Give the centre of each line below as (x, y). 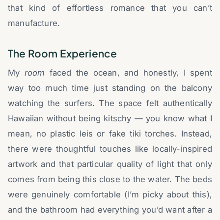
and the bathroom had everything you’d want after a (110, 209)
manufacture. (34, 23)
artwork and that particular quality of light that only (110, 164)
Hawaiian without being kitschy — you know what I (110, 118)
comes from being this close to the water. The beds (110, 179)
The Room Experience (63, 53)
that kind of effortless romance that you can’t (110, 8)
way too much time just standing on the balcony (110, 88)
